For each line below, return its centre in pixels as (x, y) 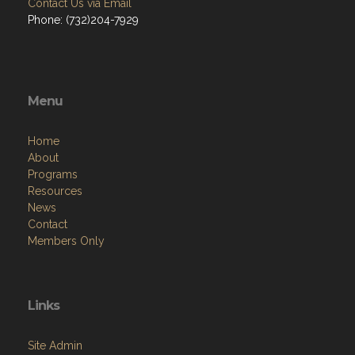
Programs (53, 175)
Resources (55, 191)
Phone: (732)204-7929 (83, 20)
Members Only (66, 241)
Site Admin (55, 346)
